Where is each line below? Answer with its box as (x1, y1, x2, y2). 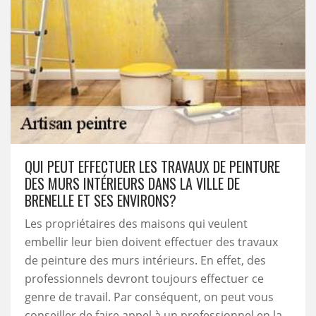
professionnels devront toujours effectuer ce (25, 271, 264, 286)
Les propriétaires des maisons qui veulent (25, 216, 248, 231)
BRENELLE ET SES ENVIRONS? (25, 190, 176, 211)
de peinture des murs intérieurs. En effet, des (25, 253, 266, 268)
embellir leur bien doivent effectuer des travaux (25, 234, 278, 250)
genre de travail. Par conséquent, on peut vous (25, 289, 274, 305)
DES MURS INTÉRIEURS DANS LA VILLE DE (25, 173, 240, 194)
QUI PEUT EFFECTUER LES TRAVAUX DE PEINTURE (25, 156, 280, 177)
